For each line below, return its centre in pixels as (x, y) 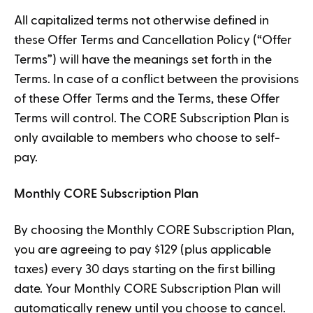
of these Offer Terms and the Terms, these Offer (147, 99)
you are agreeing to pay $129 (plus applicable (143, 250)
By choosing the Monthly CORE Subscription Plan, (154, 230)
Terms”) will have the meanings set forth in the (143, 60)
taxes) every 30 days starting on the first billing (145, 269)
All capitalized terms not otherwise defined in (141, 21)
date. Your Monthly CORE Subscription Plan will (147, 289)
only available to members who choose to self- (147, 138)
